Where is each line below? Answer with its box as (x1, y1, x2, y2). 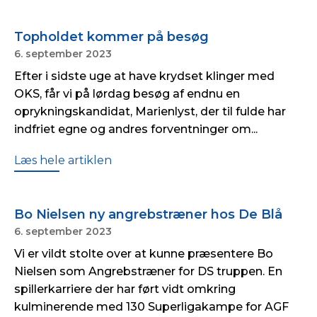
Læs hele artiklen (14, 154, 112, 167)
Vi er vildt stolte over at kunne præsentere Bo (14, 247, 273, 260)
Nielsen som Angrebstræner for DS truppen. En (14, 265, 282, 278)
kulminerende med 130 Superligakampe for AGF (14, 300, 289, 313)
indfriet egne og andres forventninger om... (14, 122, 258, 136)
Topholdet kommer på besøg (14, 29, 209, 45)
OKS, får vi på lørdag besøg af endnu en (14, 87, 240, 100)
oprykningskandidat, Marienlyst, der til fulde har (14, 105, 286, 118)
